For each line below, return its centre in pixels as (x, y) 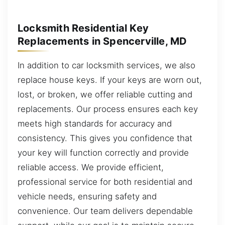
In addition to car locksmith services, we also (106, 65)
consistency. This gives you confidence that (105, 138)
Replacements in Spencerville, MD (102, 41)
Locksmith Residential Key (83, 28)
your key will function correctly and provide (103, 152)
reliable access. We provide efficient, (91, 167)
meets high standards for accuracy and (95, 123)
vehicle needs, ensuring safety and (87, 196)
